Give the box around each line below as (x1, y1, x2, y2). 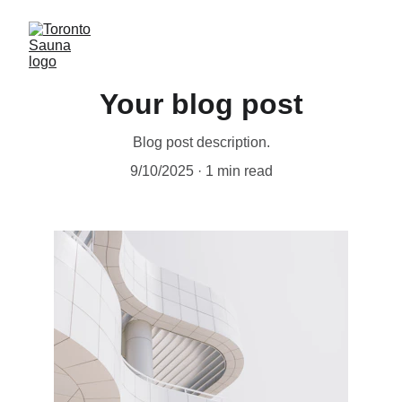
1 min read (205, 163, 273, 179)
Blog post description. (132, 135, 270, 150)
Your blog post (99, 88, 303, 120)
